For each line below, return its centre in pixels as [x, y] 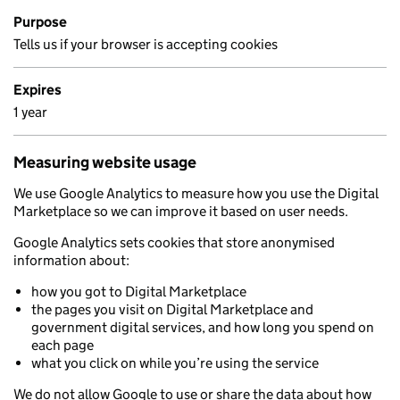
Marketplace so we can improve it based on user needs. [181, 211]
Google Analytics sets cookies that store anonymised [174, 242]
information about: [71, 260]
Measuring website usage [105, 162]
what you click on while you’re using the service [175, 363]
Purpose [40, 22]
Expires [37, 90]
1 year [30, 112]
